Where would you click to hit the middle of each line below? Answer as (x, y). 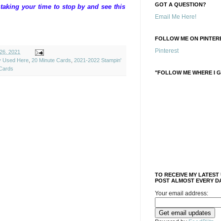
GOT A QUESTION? (181, 4)
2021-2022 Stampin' (98, 60)
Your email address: (182, 193)
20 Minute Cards (51, 60)
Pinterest (167, 51)
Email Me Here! (176, 17)
